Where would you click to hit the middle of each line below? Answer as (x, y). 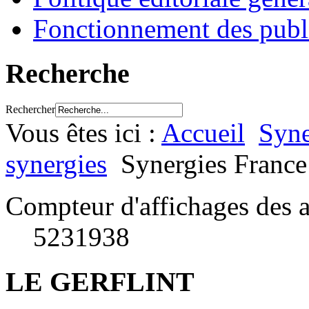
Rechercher (30, 109)
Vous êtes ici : (83, 132)
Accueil (203, 132)
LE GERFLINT (100, 281)
